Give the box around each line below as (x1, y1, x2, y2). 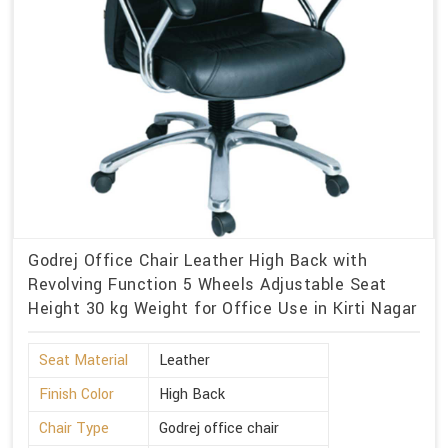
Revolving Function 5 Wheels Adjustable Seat (28, 273, 387, 297)
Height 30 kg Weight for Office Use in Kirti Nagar (28, 297, 417, 321)
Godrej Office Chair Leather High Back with (28, 249, 367, 273)
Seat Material (39, 349, 128, 371)
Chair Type (39, 417, 109, 439)
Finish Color (39, 383, 114, 405)
